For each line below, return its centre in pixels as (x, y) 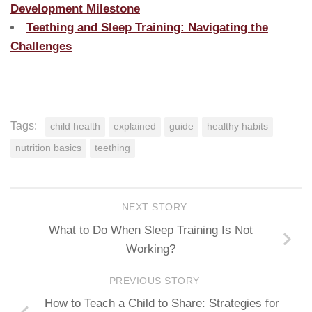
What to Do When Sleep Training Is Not (150, 230)
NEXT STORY (156, 208)
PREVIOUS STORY (156, 281)
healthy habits (237, 126)
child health (75, 126)
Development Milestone (75, 8)
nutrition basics (48, 148)
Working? (150, 249)
